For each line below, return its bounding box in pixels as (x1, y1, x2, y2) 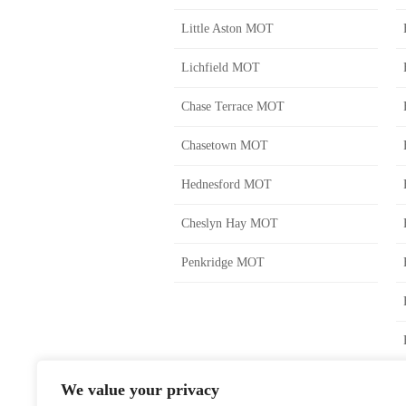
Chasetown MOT (181, 139, 268, 152)
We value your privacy (61, 381, 219, 399)
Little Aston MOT (181, 22, 274, 35)
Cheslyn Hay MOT (181, 217, 278, 230)
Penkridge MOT (181, 256, 265, 269)
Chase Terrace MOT (181, 100, 285, 113)
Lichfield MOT (181, 61, 260, 74)
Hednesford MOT (181, 178, 272, 191)
